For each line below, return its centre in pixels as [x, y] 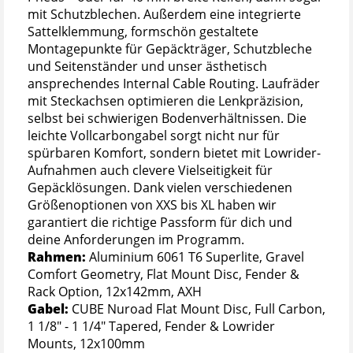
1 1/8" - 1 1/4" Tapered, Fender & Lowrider [151, 327]
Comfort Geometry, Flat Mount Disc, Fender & [163, 275]
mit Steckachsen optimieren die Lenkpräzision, [165, 101]
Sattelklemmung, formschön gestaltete [143, 32]
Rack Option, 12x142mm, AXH [115, 292]
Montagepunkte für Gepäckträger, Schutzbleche [170, 49]
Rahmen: [58, 257]
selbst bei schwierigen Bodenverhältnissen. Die [167, 119]
